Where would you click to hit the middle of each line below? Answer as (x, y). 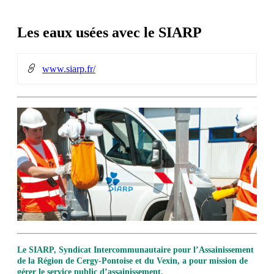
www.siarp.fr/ (69, 68)
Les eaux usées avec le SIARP (109, 32)
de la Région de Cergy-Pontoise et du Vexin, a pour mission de (132, 261)
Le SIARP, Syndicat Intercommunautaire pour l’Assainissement (135, 250)
